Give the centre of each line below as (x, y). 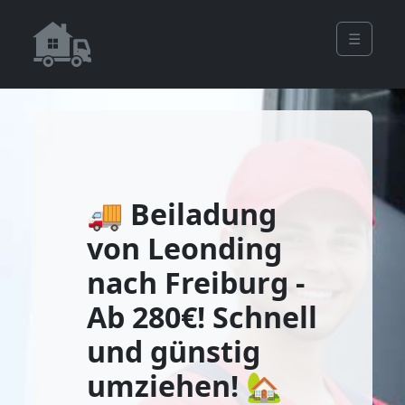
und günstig (174, 351)
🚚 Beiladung (182, 214)
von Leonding (184, 248)
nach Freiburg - (196, 283)
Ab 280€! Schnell (202, 317)
